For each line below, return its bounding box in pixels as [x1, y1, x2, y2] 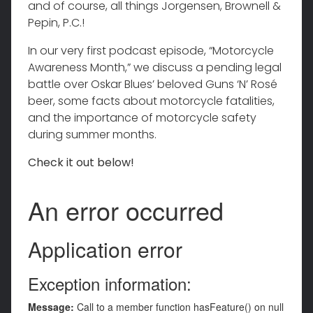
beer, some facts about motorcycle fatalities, [28, 93, 275, 110]
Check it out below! [28, 154, 134, 171]
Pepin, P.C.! [28, 15, 85, 31]
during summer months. [28, 126, 156, 143]
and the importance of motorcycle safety [28, 110, 256, 126]
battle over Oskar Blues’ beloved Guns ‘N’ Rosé [28, 76, 277, 93]
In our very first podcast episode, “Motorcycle [28, 43, 274, 59]
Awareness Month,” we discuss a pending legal [28, 59, 282, 76]
